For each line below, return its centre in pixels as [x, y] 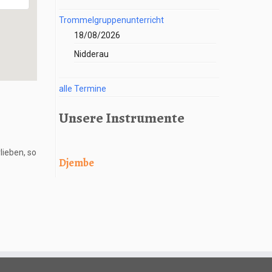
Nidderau [91, 54]
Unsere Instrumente [122, 118]
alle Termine [83, 89]
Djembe [76, 163]
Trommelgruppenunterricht [111, 20]
